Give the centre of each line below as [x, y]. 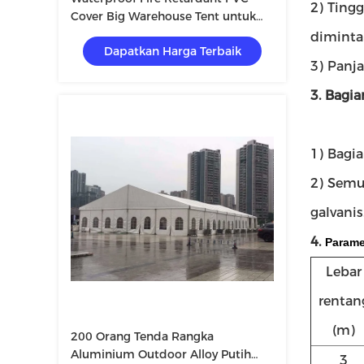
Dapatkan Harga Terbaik [172, 51]
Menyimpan [104, 34]
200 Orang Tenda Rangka [142, 336]
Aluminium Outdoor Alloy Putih [161, 354]
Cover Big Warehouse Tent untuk [163, 16]
